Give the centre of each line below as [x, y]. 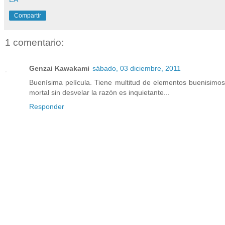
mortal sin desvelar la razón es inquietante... [99, 93]
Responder [47, 107]
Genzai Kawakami [59, 69]
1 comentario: [34, 43]
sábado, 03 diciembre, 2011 [137, 69]
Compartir [28, 16]
